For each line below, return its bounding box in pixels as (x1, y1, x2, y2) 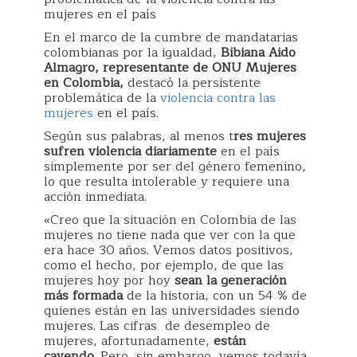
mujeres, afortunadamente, (44, 331, 214, 351)
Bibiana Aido (221, 42, 296, 63)
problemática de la (44, 88, 160, 108)
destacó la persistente (124, 73, 261, 93)
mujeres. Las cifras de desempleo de (44, 316, 270, 336)
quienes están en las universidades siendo (44, 300, 300, 321)
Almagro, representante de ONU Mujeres (44, 57, 296, 78)
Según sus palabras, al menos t (44, 126, 233, 147)
